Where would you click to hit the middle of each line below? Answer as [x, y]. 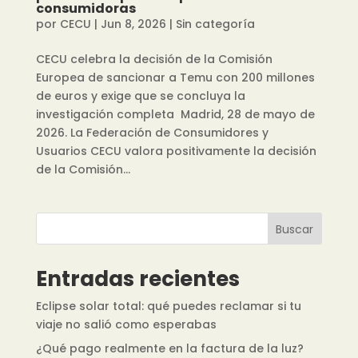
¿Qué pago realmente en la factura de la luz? [169, 348]
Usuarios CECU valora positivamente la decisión [176, 151]
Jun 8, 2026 [133, 24]
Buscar [295, 229]
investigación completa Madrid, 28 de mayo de [175, 114]
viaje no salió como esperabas [127, 324]
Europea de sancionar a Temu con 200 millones [175, 77]
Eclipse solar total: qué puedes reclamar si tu [168, 306]
